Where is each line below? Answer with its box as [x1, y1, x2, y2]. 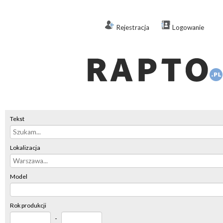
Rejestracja [116, 23, 149, 31]
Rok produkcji [10, 202, 46, 209]
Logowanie [172, 23, 204, 31]
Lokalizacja [10, 144, 40, 151]
